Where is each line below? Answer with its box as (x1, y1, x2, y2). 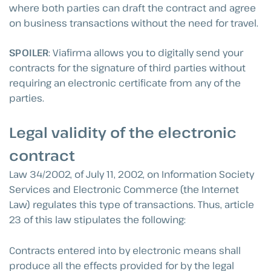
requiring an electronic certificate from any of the (9, 76, 241, 90)
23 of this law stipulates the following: (9, 213, 186, 227)
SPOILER (9, 45, 48, 59)
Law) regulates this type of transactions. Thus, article (9, 198, 254, 212)
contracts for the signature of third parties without (9, 60, 246, 74)
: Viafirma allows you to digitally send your (48, 45, 243, 59)
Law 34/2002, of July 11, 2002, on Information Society (9, 168, 254, 181)
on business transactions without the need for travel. (9, 16, 258, 30)
